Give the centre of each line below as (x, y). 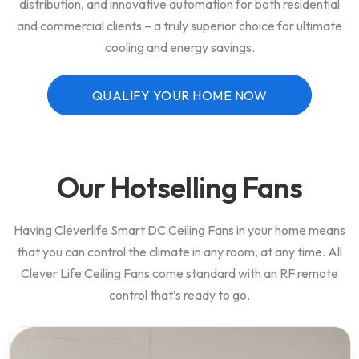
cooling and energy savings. (179, 48)
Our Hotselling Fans (179, 188)
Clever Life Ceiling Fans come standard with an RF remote (179, 274)
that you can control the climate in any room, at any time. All (179, 252)
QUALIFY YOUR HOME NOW (179, 95)
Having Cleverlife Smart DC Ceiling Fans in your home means (179, 230)
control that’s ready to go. (179, 295)
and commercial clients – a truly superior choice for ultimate (179, 26)
